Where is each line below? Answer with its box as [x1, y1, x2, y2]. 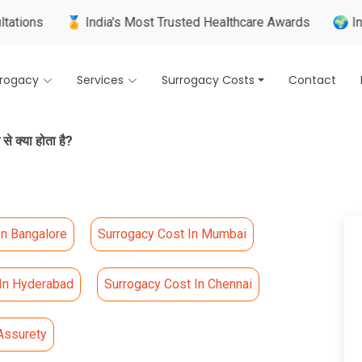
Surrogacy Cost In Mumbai [98, 226, 246, 242]
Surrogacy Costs [162, 72, 255, 88]
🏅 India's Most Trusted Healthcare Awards [19, 15, 263, 30]
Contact [288, 72, 336, 88]
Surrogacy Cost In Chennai [104, 276, 252, 292]
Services [77, 72, 124, 88]
